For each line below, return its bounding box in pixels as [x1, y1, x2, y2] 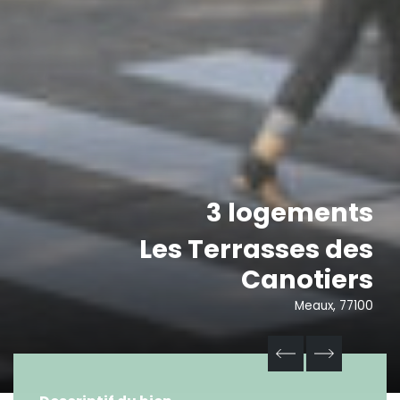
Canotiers [241, 262, 373, 298]
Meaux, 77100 [295, 297, 373, 315]
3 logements [206, 195, 373, 231]
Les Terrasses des [139, 231, 373, 268]
